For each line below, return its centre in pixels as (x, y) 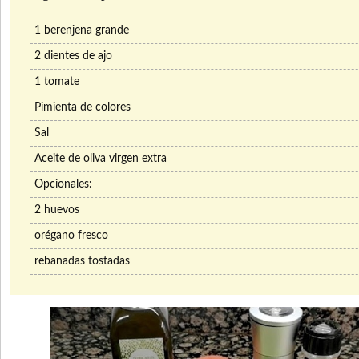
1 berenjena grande (82, 31)
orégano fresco (71, 236)
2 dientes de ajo (73, 56)
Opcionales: (63, 185)
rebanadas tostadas (82, 262)
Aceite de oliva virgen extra (101, 159)
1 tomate (57, 82)
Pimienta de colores (83, 108)
